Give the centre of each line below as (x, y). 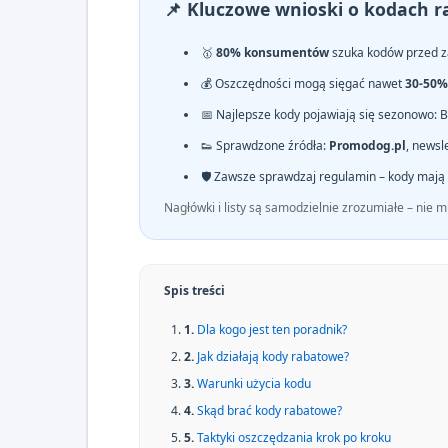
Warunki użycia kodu (254, 383)
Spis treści (194, 290)
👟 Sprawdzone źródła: (265, 145)
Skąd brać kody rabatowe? (269, 410)
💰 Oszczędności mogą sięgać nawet (303, 83)
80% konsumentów (272, 52)
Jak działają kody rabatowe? (273, 356)
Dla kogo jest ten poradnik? (272, 329)
